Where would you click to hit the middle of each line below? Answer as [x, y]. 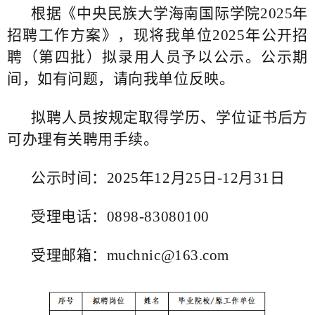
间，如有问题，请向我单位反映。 [121, 78]
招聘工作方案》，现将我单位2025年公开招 [157, 35]
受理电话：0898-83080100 [120, 216]
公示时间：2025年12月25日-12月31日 [158, 178]
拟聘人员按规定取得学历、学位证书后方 [169, 117]
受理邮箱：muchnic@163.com [130, 255]
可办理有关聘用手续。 [83, 139]
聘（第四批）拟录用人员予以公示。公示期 [157, 57]
